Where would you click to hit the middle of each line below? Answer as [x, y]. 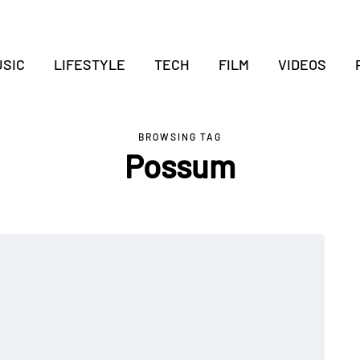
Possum [180, 166]
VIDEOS [302, 64]
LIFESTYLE [89, 64]
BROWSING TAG [180, 137]
